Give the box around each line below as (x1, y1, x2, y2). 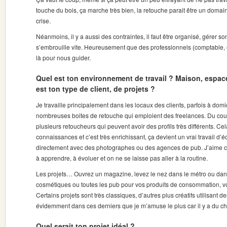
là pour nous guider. (36, 53, 91, 62)
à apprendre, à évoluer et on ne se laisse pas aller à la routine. (36, 154, 208, 162)
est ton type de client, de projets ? (36, 84, 155, 94)
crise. (36, 16, 51, 25)
